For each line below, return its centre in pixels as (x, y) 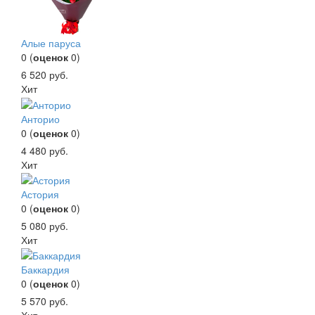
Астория (40, 194)
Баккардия (45, 270)
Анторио (40, 118)
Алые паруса (51, 43)
